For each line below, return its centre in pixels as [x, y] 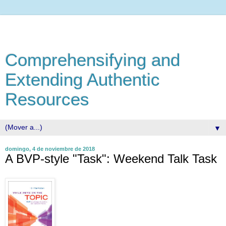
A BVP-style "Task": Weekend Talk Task [111, 159]
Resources [47, 99]
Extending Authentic [82, 80]
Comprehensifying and [93, 60]
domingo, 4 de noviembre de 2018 [50, 149]
